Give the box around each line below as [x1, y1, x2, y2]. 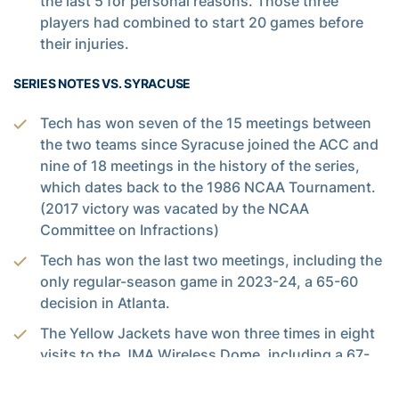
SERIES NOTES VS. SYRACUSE [13, 75, 191, 91]
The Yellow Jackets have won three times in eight [40, 323, 375, 342]
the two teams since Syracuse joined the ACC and [40, 134, 379, 153]
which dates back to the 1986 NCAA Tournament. [40, 177, 376, 196]
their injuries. [40, 34, 129, 53]
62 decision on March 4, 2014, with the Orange [40, 366, 358, 385]
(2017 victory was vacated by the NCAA [40, 199, 309, 217]
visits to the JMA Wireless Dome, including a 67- [40, 345, 370, 363]
